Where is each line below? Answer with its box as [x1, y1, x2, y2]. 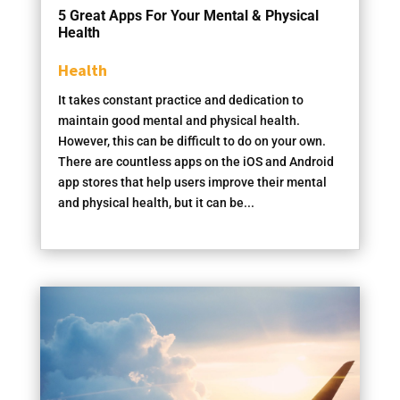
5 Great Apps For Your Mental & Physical [57, 6, 319, 24]
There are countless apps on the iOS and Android [57, 154, 334, 169]
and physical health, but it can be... [57, 195, 254, 210]
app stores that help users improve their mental [57, 174, 327, 189]
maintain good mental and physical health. [57, 112, 300, 128]
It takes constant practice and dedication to [57, 92, 304, 107]
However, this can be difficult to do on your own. [57, 133, 326, 148]
